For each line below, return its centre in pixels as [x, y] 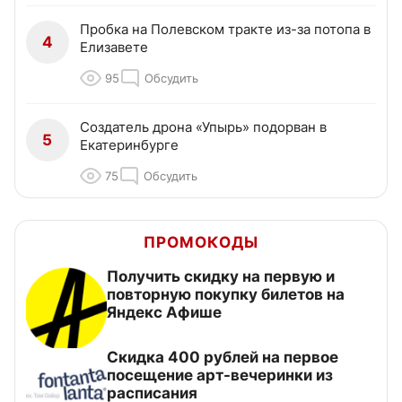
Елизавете [114, 48]
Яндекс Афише [164, 313]
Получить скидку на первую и [221, 277]
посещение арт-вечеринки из [220, 376]
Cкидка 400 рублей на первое [223, 358]
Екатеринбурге [129, 145]
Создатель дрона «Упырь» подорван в [203, 127]
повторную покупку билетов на [226, 295]
